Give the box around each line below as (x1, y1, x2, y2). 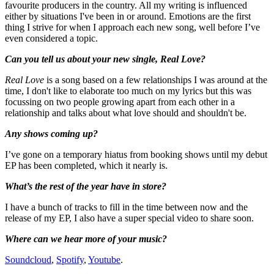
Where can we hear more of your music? (5, 233, 167, 244)
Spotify (56, 254, 84, 265)
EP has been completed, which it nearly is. (5, 160, 168, 171)
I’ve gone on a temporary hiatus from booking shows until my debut (5, 149, 267, 160)
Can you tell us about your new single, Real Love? (5, 53, 206, 64)
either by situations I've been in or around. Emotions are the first (5, 10, 251, 21)
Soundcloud (5, 254, 51, 265)
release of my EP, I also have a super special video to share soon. (5, 212, 254, 223)
